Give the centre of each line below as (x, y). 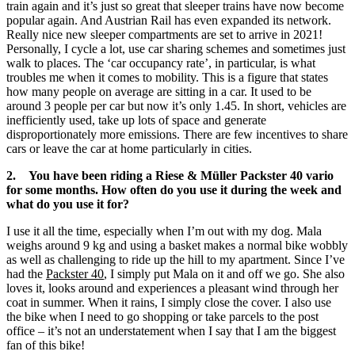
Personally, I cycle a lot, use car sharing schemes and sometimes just (176, 49)
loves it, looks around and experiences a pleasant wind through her (172, 288)
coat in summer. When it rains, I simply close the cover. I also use (169, 303)
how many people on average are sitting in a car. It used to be (159, 92)
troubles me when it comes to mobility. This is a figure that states (167, 78)
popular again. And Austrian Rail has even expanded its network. (169, 21)
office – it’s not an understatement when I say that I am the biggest (171, 331)
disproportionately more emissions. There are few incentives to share (177, 135)
